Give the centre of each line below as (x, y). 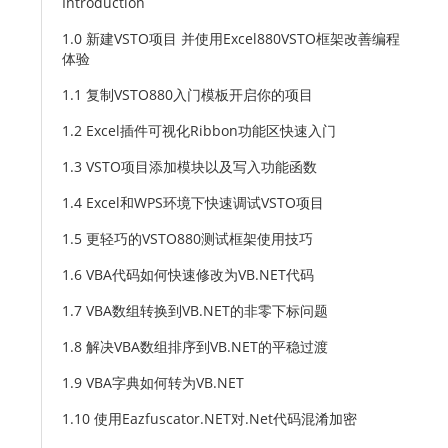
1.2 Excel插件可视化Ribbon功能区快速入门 (199, 130)
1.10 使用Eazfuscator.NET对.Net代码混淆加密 (209, 418)
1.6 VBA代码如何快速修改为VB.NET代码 (188, 274)
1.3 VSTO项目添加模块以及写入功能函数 (189, 166)
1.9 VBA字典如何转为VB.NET (153, 382)
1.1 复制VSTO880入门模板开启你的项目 (187, 94)
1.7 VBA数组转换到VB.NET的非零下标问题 (195, 310)
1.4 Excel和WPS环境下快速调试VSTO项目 (193, 202)
